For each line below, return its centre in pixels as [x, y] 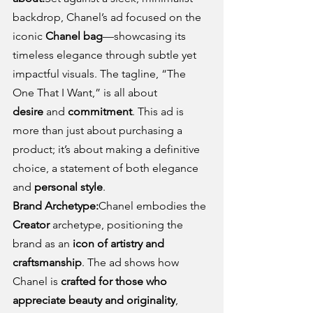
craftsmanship [47, 263]
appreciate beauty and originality [94, 300]
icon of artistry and [120, 244]
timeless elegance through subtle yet [106, 55]
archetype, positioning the [118, 225]
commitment [100, 112]
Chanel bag [74, 36]
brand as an [43, 244]
